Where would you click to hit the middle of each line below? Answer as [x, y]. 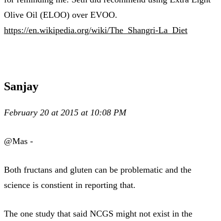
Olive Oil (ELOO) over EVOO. [61, 15]
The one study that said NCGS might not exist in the [98, 213]
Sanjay [21, 86]
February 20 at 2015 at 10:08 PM [65, 112]
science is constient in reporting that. [70, 185]
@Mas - [18, 141]
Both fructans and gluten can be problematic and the [98, 169]
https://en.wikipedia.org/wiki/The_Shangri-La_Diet [96, 30]
